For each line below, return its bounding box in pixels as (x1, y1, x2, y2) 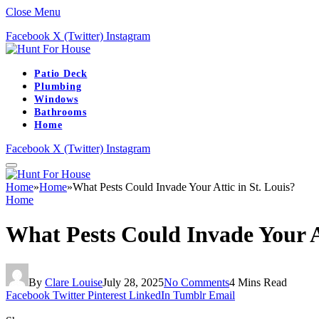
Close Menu (6, 6, 61, 18)
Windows (34, 94, 78, 105)
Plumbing (34, 81, 82, 92)
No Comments (164, 276, 229, 288)
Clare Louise (45, 276, 103, 288)
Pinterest (88, 288, 126, 301)
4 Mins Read (229, 276, 287, 288)
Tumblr (173, 288, 206, 301)
